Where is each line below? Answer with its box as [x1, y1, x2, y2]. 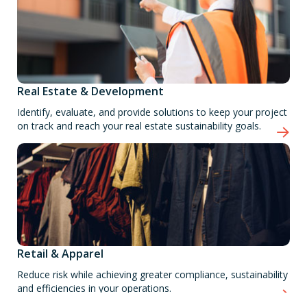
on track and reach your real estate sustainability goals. [17, 119, 261, 132]
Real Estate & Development [17, 83, 164, 99]
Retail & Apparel [17, 245, 103, 261]
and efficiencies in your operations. [17, 281, 171, 295]
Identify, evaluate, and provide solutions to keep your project [17, 105, 287, 119]
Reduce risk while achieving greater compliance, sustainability [17, 267, 288, 281]
